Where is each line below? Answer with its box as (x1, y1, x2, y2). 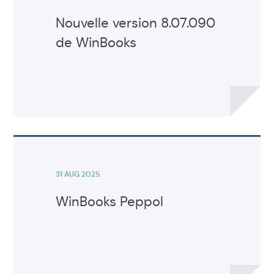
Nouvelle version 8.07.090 (56, 14, 216, 31)
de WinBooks (56, 34, 137, 51)
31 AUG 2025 (56, 169, 100, 179)
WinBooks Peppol (56, 193, 164, 210)
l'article (13, 143, 46, 155)
